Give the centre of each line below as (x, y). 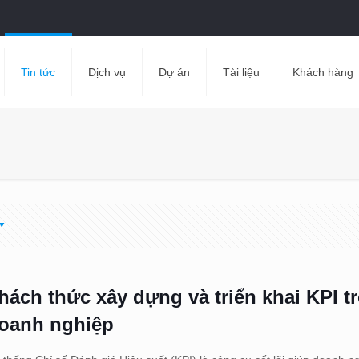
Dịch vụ (107, 72)
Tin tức (38, 72)
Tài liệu (241, 72)
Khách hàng (323, 72)
